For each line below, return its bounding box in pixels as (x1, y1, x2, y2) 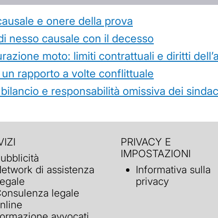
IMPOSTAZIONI (121, 147, 191, 160)
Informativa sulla (136, 163, 211, 176)
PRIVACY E (121, 135, 171, 148)
